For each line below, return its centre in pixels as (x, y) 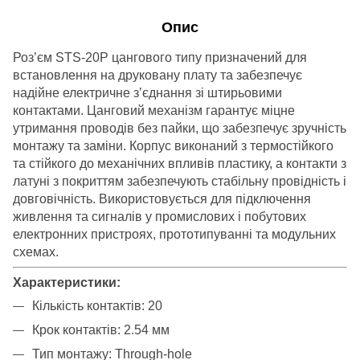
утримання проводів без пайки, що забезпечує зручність (180, 128)
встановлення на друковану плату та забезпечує (157, 75)
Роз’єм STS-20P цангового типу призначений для (160, 57)
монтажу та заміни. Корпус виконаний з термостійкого (173, 145)
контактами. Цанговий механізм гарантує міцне (154, 110)
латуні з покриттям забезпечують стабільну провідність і (180, 181)
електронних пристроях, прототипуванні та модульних (174, 234)
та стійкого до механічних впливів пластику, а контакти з (180, 163)
